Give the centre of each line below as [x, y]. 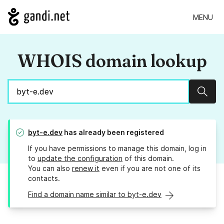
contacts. [44, 178]
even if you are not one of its [150, 168]
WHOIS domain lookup [112, 61]
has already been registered [113, 132]
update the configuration [80, 158]
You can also [50, 168]
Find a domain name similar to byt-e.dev [95, 194]
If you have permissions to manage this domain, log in [117, 148]
